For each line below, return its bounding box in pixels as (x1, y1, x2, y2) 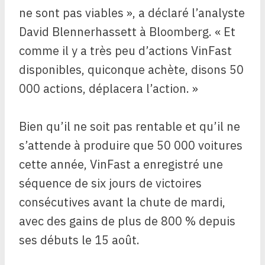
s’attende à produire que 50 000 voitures (19, 137, 243, 154)
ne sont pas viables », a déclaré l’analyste (19, 5, 245, 21)
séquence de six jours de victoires (19, 175, 202, 192)
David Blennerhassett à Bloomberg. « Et (19, 24, 235, 40)
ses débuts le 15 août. (19, 232, 140, 248)
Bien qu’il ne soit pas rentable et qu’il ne (19, 118, 240, 135)
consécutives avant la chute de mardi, (19, 194, 225, 211)
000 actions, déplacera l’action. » (19, 80, 198, 97)
